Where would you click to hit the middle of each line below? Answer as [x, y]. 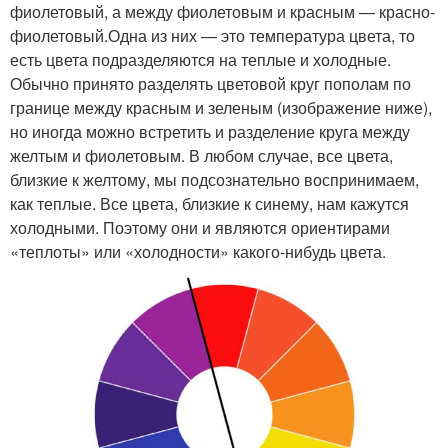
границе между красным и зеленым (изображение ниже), [221, 108]
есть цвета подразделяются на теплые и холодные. [200, 60]
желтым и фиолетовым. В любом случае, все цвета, [201, 156]
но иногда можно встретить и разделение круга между [210, 132]
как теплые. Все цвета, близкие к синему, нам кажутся [209, 204]
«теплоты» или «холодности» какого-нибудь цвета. [198, 252]
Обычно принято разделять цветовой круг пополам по [210, 84]
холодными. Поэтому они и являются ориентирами [200, 228]
